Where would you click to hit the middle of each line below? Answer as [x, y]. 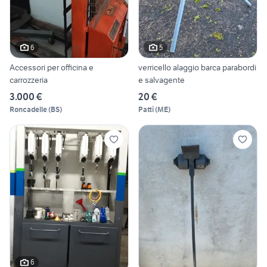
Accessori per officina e [52, 68]
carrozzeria [29, 80]
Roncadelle [28, 110]
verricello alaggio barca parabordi [197, 68]
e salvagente [162, 80]
